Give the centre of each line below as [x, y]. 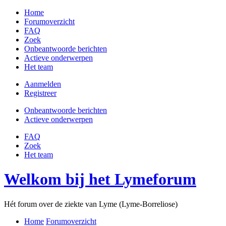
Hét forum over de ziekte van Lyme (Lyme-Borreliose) [91, 204]
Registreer [40, 93]
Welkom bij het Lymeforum [100, 179]
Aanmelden [43, 84]
